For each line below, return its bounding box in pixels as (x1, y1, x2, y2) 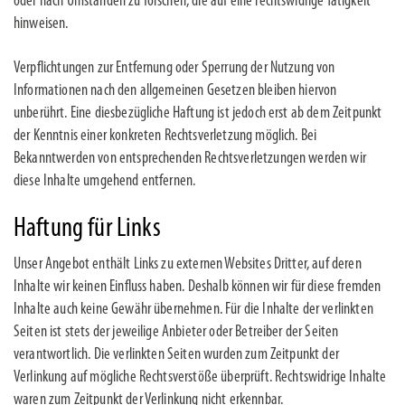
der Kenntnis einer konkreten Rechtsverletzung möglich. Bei (14, 127, 317, 145)
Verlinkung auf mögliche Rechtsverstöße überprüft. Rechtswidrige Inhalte (14, 369, 387, 386)
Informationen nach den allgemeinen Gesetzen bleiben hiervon (14, 82, 337, 99)
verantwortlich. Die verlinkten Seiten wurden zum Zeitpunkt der (14, 346, 339, 363)
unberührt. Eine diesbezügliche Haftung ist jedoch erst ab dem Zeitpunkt (14, 105, 382, 122)
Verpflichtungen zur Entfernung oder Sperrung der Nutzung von (14, 60, 335, 77)
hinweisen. (14, 15, 69, 33)
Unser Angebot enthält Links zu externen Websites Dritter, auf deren (14, 256, 362, 273)
